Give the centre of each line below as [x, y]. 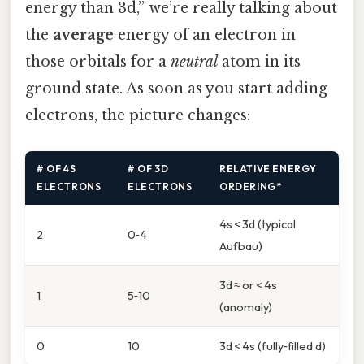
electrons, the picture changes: [138, 116]
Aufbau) [241, 245]
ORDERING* [251, 186]
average [83, 35]
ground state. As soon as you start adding [176, 89]
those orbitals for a [98, 62]
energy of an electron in [205, 35]
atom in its [259, 62]
